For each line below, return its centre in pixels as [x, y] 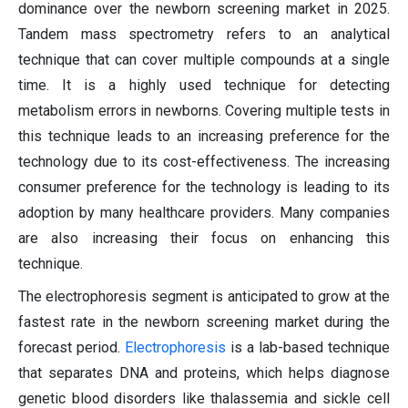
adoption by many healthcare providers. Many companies [204, 212]
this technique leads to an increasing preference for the [204, 136]
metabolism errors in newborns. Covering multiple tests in [204, 110]
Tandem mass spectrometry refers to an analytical [204, 34]
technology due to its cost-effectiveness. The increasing [204, 161]
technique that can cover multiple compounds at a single [204, 59]
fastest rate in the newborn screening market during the [204, 321]
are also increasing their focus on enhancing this [204, 238]
